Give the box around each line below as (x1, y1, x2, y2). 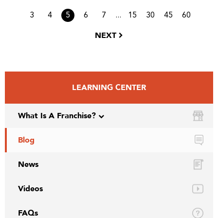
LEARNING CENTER (72, 82, 146, 93)
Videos (18, 183, 43, 194)
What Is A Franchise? (18, 110, 96, 121)
